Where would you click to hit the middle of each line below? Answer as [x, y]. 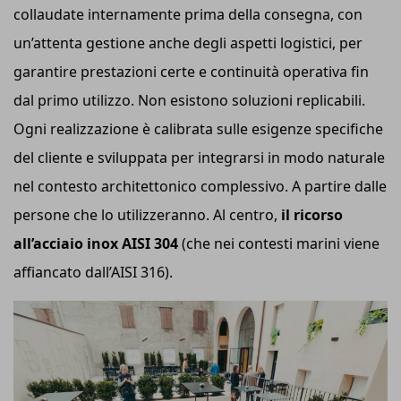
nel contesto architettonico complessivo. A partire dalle [200, 187]
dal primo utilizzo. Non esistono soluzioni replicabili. [189, 101]
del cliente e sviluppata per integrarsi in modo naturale [199, 158]
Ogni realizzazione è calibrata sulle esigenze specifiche [198, 129]
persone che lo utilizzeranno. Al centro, [147, 215]
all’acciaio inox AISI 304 [96, 244]
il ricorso [312, 215]
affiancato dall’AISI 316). [95, 273]
